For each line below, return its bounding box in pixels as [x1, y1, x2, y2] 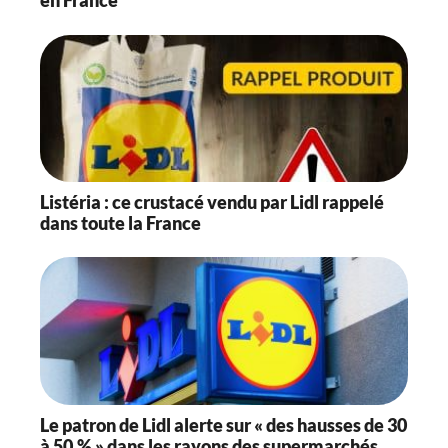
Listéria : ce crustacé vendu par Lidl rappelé [40, 191, 384, 213]
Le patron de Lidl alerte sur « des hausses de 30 [40, 413, 407, 436]
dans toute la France [40, 212, 201, 234]
